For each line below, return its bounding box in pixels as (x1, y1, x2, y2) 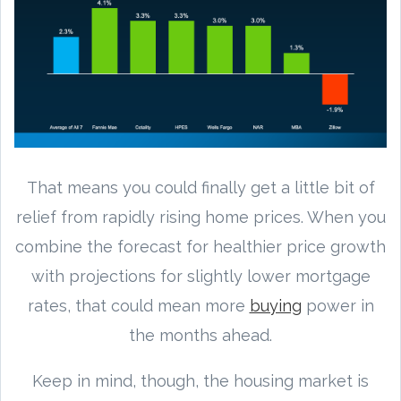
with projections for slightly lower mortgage (30, 266, 371, 286)
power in (301, 295, 374, 315)
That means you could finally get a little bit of (26, 177, 375, 197)
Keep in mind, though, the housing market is (32, 371, 369, 390)
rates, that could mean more (27, 295, 250, 315)
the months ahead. (129, 325, 272, 345)
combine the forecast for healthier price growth (15, 236, 386, 256)
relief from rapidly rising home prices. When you (15, 207, 386, 226)
